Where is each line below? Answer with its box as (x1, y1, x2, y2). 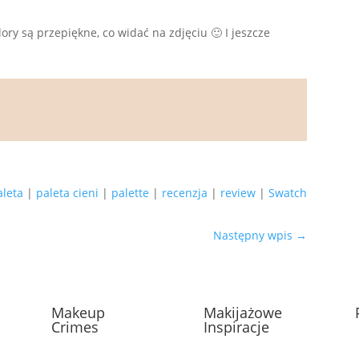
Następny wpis (213, 227, 296, 243)
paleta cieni (36, 184, 99, 200)
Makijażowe (203, 303, 282, 323)
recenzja (162, 184, 208, 200)
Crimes (51, 317, 99, 337)
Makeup (51, 303, 106, 323)
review (220, 184, 256, 200)
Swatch (268, 184, 308, 200)
